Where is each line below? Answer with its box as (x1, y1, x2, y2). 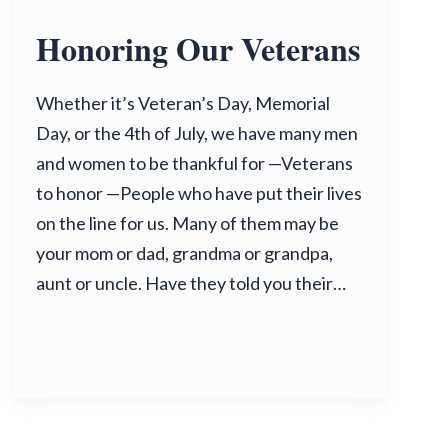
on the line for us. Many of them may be (36, 212, 339, 234)
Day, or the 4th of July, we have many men (36, 122, 358, 144)
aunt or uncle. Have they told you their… (36, 272, 346, 294)
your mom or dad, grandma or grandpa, (36, 242, 333, 264)
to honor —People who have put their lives (36, 182, 362, 204)
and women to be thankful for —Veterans (36, 152, 353, 174)
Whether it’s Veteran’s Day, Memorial (36, 92, 330, 114)
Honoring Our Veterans (36, 25, 360, 72)
